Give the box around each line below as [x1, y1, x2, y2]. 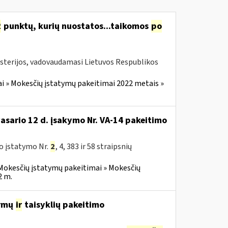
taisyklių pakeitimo [22, 198, 104, 211]
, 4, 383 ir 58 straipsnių [55, 141, 132, 152]
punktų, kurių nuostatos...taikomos [1, 20, 151, 33]
